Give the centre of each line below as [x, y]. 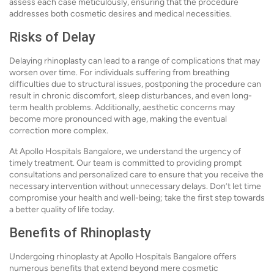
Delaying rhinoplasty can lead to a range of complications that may [135, 61]
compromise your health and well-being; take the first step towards [137, 198]
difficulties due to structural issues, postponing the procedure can [135, 84]
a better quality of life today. [62, 209]
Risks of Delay [52, 37]
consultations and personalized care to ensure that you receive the [136, 175]
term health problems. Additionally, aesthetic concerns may [122, 107]
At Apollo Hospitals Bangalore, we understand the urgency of [125, 151]
